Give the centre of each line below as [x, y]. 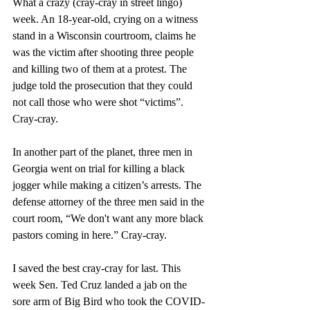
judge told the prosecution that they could [104, 85]
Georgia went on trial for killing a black [100, 168]
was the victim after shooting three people [104, 52]
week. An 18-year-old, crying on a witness [107, 19]
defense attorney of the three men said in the [110, 201]
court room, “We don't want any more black [109, 218]
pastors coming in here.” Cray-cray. [90, 235]
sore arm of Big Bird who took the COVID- [109, 301]
